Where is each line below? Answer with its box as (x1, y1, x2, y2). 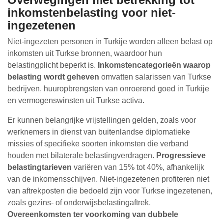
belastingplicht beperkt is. (7, 61, 98, 69)
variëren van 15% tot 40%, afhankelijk (72, 163, 204, 171)
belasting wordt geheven (7, 73, 99, 81)
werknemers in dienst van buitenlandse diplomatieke (7, 128, 190, 136)
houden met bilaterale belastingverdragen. (7, 151, 156, 160)
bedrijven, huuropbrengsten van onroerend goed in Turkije (7, 84, 209, 93)
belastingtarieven (7, 163, 72, 171)
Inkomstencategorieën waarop (98, 61, 211, 69)
